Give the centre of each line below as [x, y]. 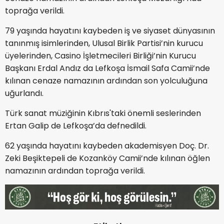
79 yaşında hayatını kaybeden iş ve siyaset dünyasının [110, 31]
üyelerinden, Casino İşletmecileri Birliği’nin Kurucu [100, 56]
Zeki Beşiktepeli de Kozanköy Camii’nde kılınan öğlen [107, 158]
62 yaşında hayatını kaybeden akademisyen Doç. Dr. [107, 146]
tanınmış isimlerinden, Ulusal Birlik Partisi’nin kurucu [104, 43]
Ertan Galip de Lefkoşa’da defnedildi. [76, 126]
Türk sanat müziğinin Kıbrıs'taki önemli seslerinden [103, 113]
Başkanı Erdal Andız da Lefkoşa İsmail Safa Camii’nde [107, 68]
